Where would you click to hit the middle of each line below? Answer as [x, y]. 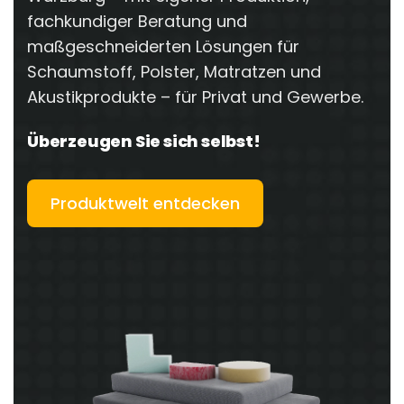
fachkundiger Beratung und [137, 22]
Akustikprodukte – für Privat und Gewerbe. [195, 97]
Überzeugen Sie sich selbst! [144, 142]
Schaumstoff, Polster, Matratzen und [174, 72]
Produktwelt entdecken [145, 204]
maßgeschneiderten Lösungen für [163, 47]
